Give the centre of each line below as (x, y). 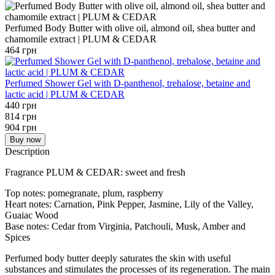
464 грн (21, 50)
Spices (17, 237)
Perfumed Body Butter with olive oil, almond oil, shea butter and (130, 28)
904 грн (21, 127)
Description (27, 151)
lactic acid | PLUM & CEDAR (65, 94)
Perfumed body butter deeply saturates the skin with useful (118, 258)
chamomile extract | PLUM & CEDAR (81, 39)
